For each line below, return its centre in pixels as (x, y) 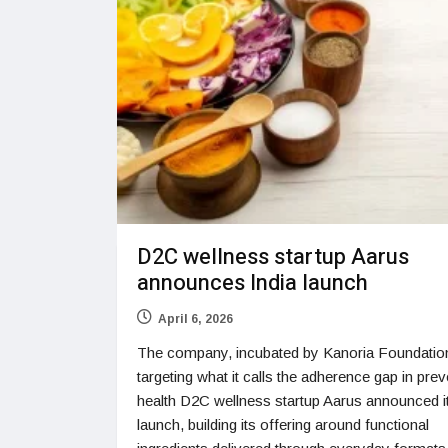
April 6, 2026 (195, 319)
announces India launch (252, 283)
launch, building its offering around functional (283, 425)
